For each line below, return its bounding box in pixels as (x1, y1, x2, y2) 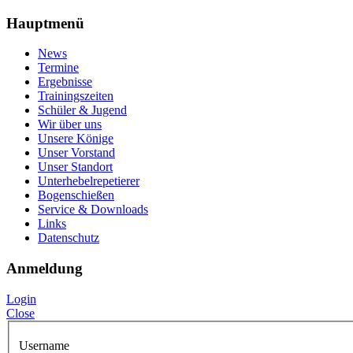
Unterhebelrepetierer (38, 174, 139, 188)
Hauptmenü (6, 14, 84, 32)
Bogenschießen (38, 188, 114, 203)
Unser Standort (38, 160, 113, 174)
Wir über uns (38, 117, 102, 132)
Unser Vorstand (38, 146, 115, 160)
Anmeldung (6, 260, 83, 277)
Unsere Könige (38, 132, 113, 146)
